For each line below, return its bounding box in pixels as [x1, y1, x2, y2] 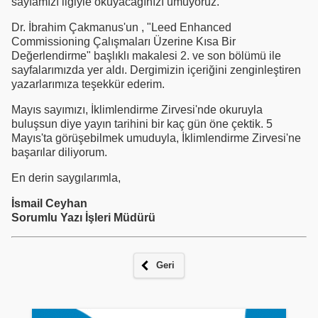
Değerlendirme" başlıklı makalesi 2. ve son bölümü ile [11, 49, 281, 62]
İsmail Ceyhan [11, 197, 87, 209]
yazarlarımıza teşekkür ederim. [11, 77, 165, 90]
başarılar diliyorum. [11, 146, 107, 158]
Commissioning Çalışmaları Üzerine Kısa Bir [11, 35, 236, 48]
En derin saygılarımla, [11, 171, 121, 184]
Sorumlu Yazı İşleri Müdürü [11, 211, 155, 224]
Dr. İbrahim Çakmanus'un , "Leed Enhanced [11, 21, 231, 33]
